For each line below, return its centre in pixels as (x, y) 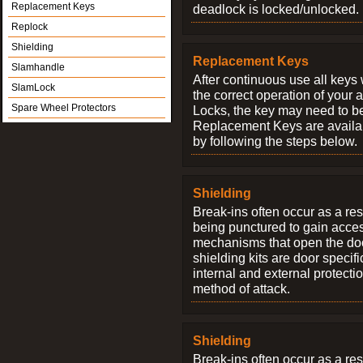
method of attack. (241, 288)
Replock (30, 27)
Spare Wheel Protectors (64, 108)
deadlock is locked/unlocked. (276, 9)
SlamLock (33, 88)
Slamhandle (38, 67)
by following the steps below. (275, 141)
